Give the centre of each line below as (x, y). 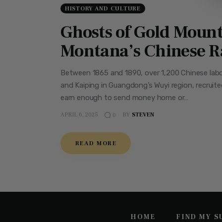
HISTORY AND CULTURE (103, 8)
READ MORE (96, 143)
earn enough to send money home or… (125, 97)
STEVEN (143, 115)
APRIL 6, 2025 (79, 115)
